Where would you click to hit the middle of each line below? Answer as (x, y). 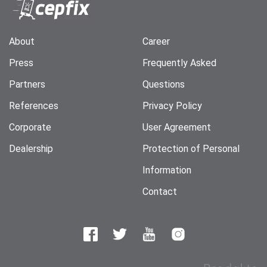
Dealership (31, 149)
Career (156, 41)
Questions (164, 84)
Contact (160, 192)
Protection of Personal (191, 149)
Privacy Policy (172, 106)
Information (167, 170)
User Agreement (177, 127)
